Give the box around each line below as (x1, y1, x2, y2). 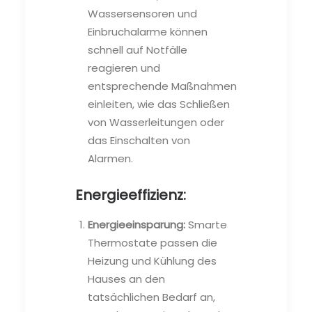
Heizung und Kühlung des (88, 253, 217, 268)
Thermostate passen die (88, 235, 217, 250)
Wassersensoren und (88, 6, 197, 21)
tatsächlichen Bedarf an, (88, 289, 215, 304)
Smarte (185, 217, 227, 232)
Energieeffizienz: (75, 185, 186, 205)
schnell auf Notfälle (88, 42, 187, 57)
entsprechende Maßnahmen (88, 78, 237, 93)
